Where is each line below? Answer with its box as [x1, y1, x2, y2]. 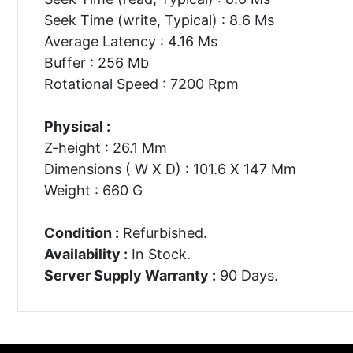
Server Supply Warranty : [43, 266, 216, 284]
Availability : [43, 245, 128, 262]
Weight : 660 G [43, 181, 143, 199]
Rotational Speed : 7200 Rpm [43, 75, 239, 92]
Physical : [43, 117, 110, 135]
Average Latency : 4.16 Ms [43, 32, 217, 50]
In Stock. [127, 245, 191, 262]
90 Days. [215, 266, 278, 284]
